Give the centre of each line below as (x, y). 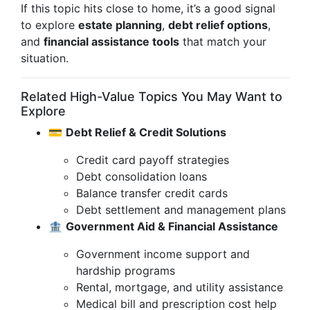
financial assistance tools (111, 42)
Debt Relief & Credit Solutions (146, 132)
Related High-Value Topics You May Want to (152, 97)
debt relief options (218, 25)
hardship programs (126, 271)
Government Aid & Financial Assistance (172, 226)
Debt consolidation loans (142, 176)
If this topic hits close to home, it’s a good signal (148, 8)
